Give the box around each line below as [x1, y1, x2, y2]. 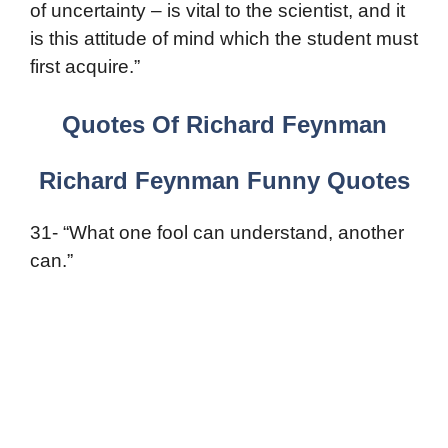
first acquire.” [30, 56, 140, 78]
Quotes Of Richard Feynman [61, 110, 387, 138]
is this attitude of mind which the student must [30, 28, 418, 50]
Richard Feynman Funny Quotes [38, 166, 410, 194]
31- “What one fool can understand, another [30, 221, 404, 243]
